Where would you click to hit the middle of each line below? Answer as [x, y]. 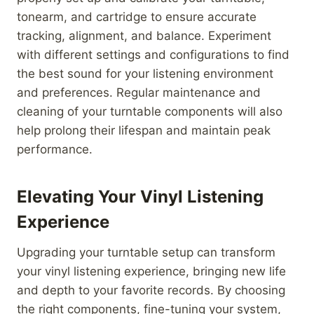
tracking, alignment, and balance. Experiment [144, 35]
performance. [55, 149]
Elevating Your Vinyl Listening [140, 196]
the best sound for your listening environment [145, 73]
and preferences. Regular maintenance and [139, 92]
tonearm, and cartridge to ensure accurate [137, 16]
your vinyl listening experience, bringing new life [151, 271]
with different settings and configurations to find [153, 54]
